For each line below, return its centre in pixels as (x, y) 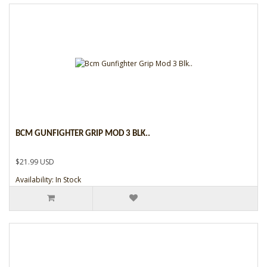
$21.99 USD (35, 162)
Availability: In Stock (48, 179)
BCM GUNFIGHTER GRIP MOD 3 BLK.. (83, 133)
